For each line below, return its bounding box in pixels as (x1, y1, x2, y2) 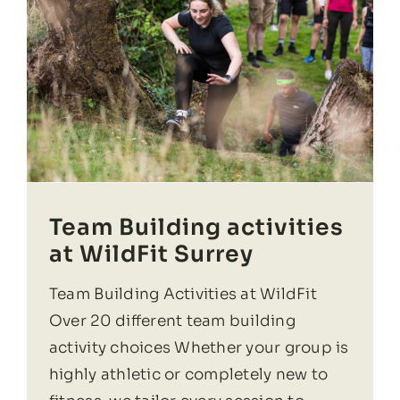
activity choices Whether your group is (48, 337, 349, 357)
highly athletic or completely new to (48, 364, 329, 384)
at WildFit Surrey (48, 239, 254, 268)
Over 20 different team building (48, 311, 296, 330)
